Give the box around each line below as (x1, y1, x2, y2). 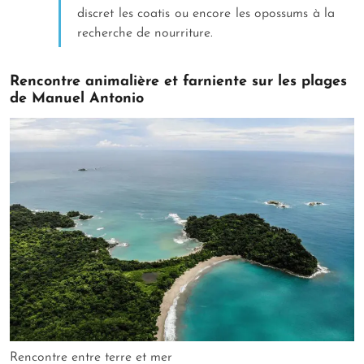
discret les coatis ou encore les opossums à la (77, 6, 335, 20)
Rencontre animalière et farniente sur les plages (10, 73, 347, 89)
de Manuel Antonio (10, 90, 149, 106)
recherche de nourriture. (77, 26, 217, 40)
